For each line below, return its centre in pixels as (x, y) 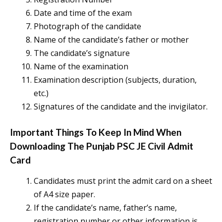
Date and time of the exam (83, 13)
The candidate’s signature (82, 53)
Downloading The (48, 146)
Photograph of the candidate (87, 27)
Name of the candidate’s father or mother (111, 40)
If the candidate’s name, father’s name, (105, 208)
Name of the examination (81, 67)
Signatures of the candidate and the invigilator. (121, 107)
